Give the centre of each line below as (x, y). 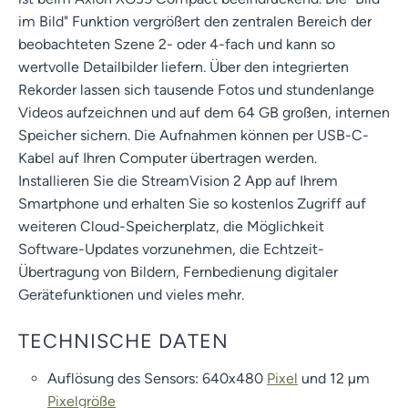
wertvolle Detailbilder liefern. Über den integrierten (184, 66)
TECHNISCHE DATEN (123, 340)
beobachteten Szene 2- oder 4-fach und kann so (177, 44)
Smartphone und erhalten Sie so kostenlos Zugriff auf (192, 203)
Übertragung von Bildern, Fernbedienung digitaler (178, 271)
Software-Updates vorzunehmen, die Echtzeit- (171, 249)
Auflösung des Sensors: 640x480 (157, 378)
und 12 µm (334, 378)
